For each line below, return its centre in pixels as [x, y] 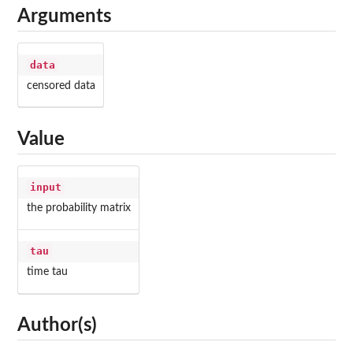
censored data [61, 85]
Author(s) [57, 326]
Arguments [65, 17]
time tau [47, 272]
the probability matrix [78, 208]
